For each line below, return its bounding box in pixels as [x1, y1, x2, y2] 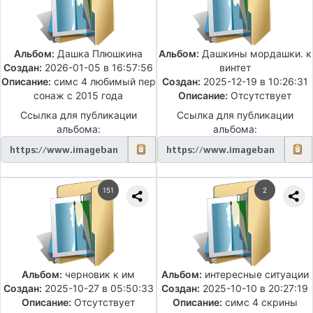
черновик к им [62, 268, 135, 281]
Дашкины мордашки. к [198, 48, 312, 60]
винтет [219, 61, 251, 74]
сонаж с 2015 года [34, 89, 123, 102]
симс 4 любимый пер [50, 75, 156, 88]
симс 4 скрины [221, 296, 298, 309]
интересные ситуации [201, 268, 309, 281]
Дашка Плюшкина [54, 48, 143, 60]
